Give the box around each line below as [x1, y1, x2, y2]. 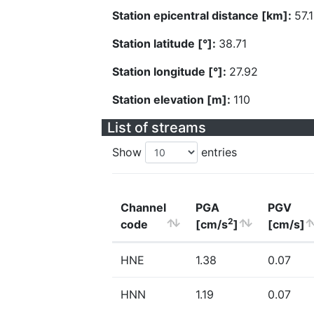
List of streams [107, 119, 206, 136]
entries [198, 145, 237, 159]
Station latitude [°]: [112, 36, 219, 50]
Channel [121, 200, 166, 214]
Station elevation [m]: [112, 93, 233, 107]
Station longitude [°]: [112, 64, 229, 78]
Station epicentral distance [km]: [112, 8, 294, 22]
